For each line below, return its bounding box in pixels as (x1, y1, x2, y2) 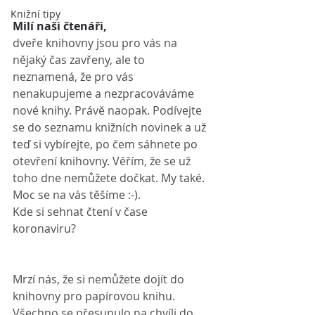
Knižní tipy (11, 7, 60, 20)
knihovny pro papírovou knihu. (13, 288, 178, 304)
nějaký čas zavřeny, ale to (13, 52, 148, 67)
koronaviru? (13, 221, 76, 236)
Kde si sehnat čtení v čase (13, 204, 150, 219)
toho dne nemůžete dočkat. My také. (13, 170, 207, 186)
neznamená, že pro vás (13, 69, 136, 84)
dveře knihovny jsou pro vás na (13, 35, 180, 51)
